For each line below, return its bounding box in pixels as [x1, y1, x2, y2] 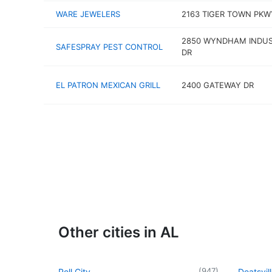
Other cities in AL [58, 223, 179, 241]
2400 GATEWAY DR [181, 80, 254, 90]
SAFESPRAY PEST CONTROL [56, 41, 163, 52]
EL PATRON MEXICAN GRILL [56, 80, 160, 90]
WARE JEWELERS [56, 9, 120, 19]
